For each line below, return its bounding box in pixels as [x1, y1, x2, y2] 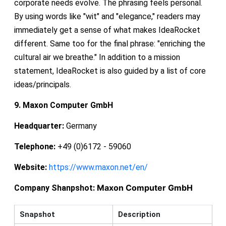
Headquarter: [14, 121, 64, 131]
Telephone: [14, 141, 55, 151]
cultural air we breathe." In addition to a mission [14, 52, 180, 62]
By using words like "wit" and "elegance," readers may [14, 11, 200, 21]
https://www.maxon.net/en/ [48, 162, 148, 172]
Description [118, 209, 160, 219]
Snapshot [19, 209, 55, 219]
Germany [64, 121, 97, 131]
